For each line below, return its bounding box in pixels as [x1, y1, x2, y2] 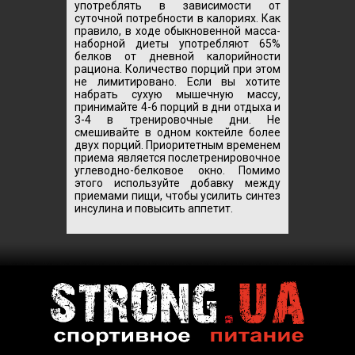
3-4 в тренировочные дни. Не [74, 113, 281, 126]
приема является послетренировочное [74, 151, 281, 164]
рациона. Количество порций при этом [74, 62, 281, 75]
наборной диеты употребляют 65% [74, 36, 281, 50]
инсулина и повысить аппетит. [74, 201, 233, 215]
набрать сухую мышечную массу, [74, 87, 281, 101]
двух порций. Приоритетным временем [74, 138, 281, 151]
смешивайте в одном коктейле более [74, 125, 281, 139]
